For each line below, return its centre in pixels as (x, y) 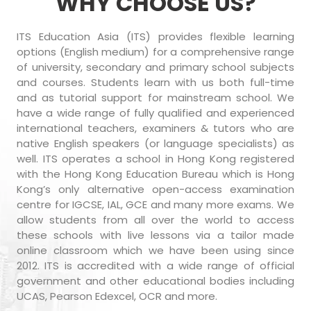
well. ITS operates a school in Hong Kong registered (155, 158)
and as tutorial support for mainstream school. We (155, 97)
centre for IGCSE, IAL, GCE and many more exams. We (155, 204)
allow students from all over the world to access (155, 219)
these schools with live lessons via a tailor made (155, 235)
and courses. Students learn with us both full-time (155, 82)
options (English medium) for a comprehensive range (155, 51)
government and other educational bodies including (155, 280)
